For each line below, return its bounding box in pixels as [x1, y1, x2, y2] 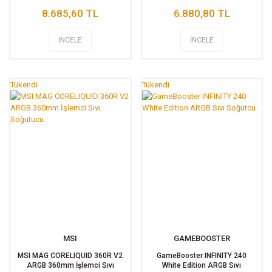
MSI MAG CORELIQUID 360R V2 [18, 251, 123, 260]
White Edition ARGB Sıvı [162, 261, 242, 270]
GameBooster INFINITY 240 [157, 251, 247, 260]
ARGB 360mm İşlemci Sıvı [26, 261, 114, 270]
